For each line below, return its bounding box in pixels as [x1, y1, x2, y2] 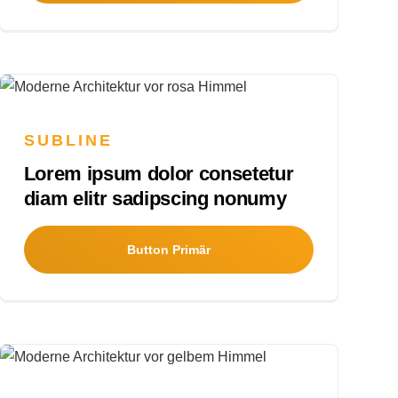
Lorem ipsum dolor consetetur [23, 162, 294, 185]
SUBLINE [23, 131, 114, 149]
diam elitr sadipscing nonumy [23, 187, 287, 210]
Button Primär [127, 242, 211, 257]
